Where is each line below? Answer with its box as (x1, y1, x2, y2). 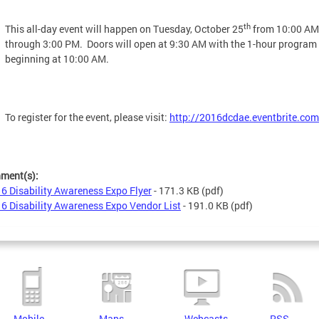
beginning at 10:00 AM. (5, 52, 109, 66)
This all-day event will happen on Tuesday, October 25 (5, 22, 244, 36)
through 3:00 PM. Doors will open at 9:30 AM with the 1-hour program (5, 37, 317, 51)
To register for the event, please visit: (5, 110, 169, 124)
